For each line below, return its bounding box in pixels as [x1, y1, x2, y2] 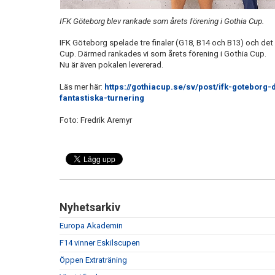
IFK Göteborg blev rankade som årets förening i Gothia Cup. [60, 16, 264, 26]
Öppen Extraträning [60, 255, 127, 265]
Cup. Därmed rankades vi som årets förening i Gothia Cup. [60, 48, 266, 58]
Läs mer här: [60, 82, 104, 91]
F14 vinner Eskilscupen [60, 238, 140, 247]
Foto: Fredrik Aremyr [60, 115, 132, 125]
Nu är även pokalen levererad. [60, 60, 163, 69]
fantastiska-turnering [60, 93, 144, 103]
